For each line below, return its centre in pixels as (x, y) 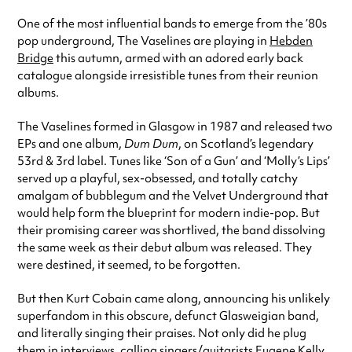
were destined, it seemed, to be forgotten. (129, 265)
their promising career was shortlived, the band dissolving (171, 231)
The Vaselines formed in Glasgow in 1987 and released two (175, 127)
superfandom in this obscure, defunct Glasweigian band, (168, 316)
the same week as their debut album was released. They (165, 248)
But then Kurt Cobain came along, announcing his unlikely (174, 299)
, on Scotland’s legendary (246, 144)
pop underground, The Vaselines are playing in (143, 41)
